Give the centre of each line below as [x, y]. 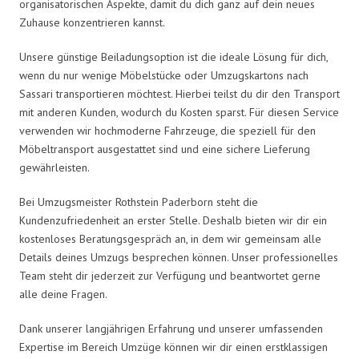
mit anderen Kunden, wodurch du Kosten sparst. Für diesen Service [179, 112]
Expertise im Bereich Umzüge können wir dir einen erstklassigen [173, 347]
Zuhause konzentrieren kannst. [92, 22]
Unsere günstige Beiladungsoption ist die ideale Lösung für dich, [173, 56]
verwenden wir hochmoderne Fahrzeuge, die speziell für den [167, 130]
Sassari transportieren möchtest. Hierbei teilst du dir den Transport [179, 93]
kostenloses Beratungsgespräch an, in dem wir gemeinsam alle [170, 238]
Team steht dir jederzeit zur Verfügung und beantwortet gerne [170, 275]
